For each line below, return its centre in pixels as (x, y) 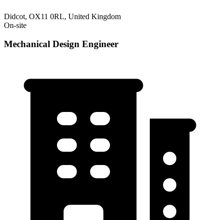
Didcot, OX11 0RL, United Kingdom (62, 16)
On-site (15, 25)
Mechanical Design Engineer (61, 44)
